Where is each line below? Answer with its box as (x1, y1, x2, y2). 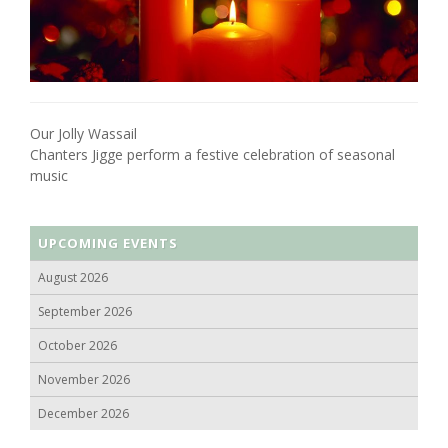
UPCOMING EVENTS (38, 234, 178, 253)
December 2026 (38, 405, 129, 423)
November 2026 (38, 371, 130, 389)
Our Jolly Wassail (30, 124, 137, 144)
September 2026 (38, 303, 132, 321)
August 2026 (38, 269, 108, 287)
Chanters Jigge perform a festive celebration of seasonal (30, 145, 395, 165)
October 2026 (38, 337, 117, 355)
